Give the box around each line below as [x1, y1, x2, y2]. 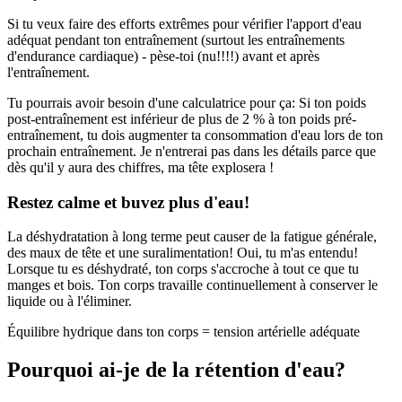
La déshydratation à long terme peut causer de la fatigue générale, [7, 229, 377, 245]
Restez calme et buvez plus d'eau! [7, 192, 249, 212]
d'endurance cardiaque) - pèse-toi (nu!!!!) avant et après [7, 48, 319, 64]
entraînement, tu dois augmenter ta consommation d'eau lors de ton [7, 127, 383, 143]
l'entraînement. [7, 64, 90, 80]
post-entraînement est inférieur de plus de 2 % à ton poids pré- [7, 110, 356, 127]
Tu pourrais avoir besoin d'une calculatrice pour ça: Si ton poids [7, 94, 366, 110]
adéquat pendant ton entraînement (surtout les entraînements [7, 31, 345, 48]
